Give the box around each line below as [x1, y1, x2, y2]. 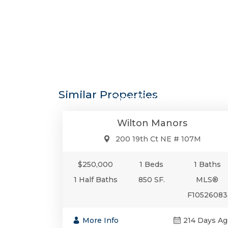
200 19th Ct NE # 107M [116, 134, 202, 144]
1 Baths [193, 160, 221, 169]
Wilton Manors [117, 118, 188, 129]
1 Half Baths [73, 175, 118, 185]
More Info [82, 216, 119, 225]
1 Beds [139, 160, 164, 169]
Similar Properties [59, 88, 158, 101]
